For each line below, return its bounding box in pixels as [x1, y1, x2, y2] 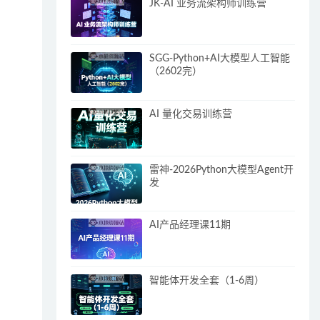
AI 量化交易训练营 [149, 109, 233, 119]
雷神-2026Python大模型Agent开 [149, 164, 294, 175]
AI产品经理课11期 [149, 220, 231, 231]
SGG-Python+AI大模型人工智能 [149, 54, 291, 64]
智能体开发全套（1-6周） [149, 275, 265, 286]
